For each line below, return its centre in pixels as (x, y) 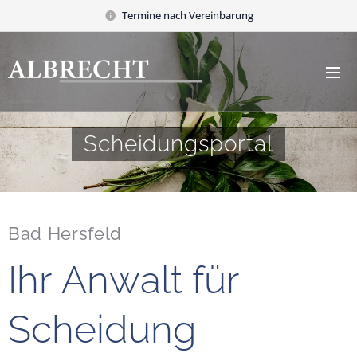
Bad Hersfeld (65, 233)
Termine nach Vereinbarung (187, 15)
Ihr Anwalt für (124, 280)
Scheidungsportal (178, 144)
